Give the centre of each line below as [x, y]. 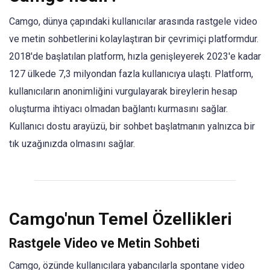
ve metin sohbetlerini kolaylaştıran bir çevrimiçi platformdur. [134, 39]
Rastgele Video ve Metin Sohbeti [104, 243]
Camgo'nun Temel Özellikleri [121, 219]
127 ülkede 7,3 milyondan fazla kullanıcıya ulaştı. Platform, [131, 74]
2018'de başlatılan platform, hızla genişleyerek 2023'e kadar [135, 56]
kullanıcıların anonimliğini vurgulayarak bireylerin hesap [123, 91]
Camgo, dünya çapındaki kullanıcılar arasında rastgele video [133, 21]
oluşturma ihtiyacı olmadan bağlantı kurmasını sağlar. [118, 108]
